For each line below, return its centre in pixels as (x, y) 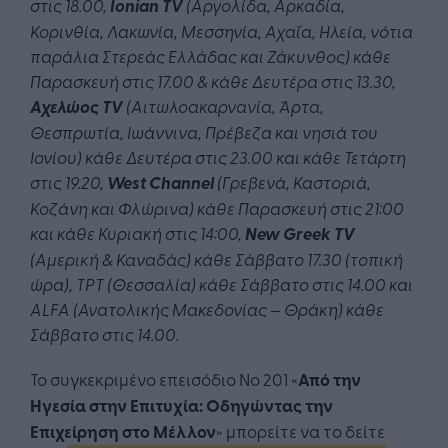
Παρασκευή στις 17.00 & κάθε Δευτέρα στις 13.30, (213, 81)
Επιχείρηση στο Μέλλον (123, 431)
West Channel (160, 182)
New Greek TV (300, 233)
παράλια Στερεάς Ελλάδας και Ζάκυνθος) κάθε (210, 56)
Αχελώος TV (76, 106)
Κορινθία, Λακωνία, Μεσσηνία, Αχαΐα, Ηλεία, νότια (221, 31)
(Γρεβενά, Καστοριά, (292, 182)
